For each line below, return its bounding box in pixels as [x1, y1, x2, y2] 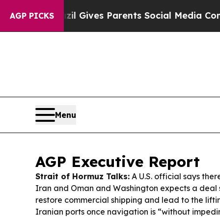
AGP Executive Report [35, 152, 200, 171]
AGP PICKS [10, 11, 54, 21]
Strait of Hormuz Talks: [35, 171, 130, 181]
